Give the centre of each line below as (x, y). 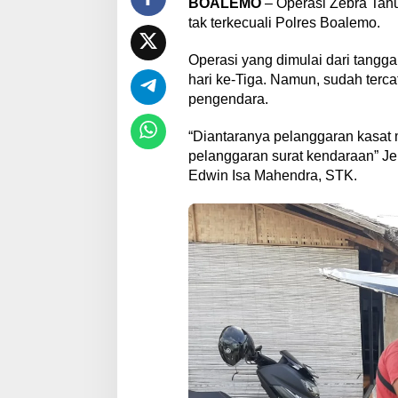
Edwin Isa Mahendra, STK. (272, 175)
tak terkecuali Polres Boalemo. (284, 23)
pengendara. (228, 99)
